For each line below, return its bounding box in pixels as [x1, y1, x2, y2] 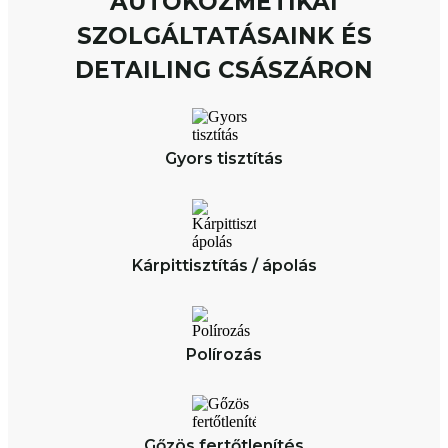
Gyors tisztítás [165, 148, 283, 168]
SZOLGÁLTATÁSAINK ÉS [76, 21, 372, 50]
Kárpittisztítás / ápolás [131, 255, 317, 275]
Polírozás [186, 344, 262, 364]
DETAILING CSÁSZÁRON [75, 55, 373, 84]
